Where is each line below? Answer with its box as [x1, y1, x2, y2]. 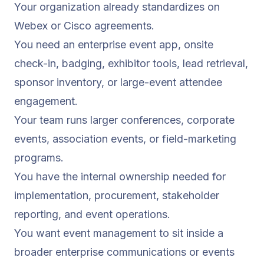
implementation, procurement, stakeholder [14, 189, 219, 202]
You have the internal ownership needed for [14, 170, 226, 183]
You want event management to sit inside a [14, 227, 223, 240]
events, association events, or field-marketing [14, 133, 236, 146]
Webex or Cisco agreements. [14, 19, 154, 32]
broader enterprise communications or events [14, 246, 235, 259]
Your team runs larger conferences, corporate [14, 114, 235, 127]
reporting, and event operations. [14, 208, 170, 221]
